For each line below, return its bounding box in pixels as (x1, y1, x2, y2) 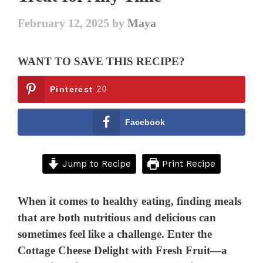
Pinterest (50, 85, 93, 95)
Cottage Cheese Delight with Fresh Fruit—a (18, 244, 228, 257)
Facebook (124, 117, 166, 127)
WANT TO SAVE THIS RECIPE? (18, 55, 186, 68)
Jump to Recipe (59, 158, 131, 169)
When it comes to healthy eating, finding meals (18, 195, 242, 208)
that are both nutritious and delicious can (18, 211, 217, 224)
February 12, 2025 (18, 16, 110, 30)
